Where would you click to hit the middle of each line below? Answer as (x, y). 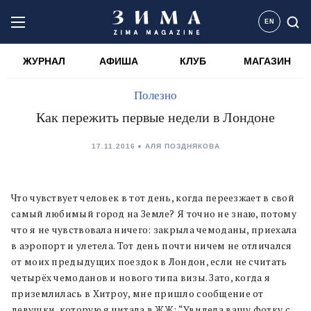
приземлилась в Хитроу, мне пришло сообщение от (137, 294)
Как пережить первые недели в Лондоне (155, 117)
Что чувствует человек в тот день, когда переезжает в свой (153, 198)
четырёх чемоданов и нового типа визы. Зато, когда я (141, 278)
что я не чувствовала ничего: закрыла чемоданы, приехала (154, 230)
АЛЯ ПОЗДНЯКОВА (182, 146)
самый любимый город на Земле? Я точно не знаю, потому (154, 214)
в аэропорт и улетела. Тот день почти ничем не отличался (152, 246)
